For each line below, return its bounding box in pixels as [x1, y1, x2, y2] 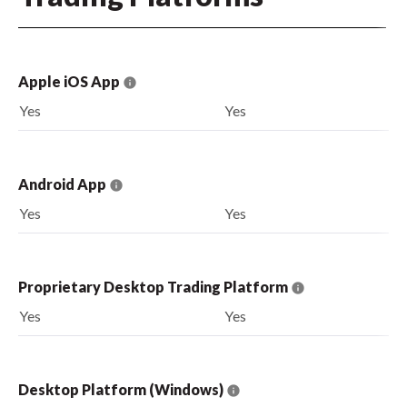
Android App [18, 174, 109, 193]
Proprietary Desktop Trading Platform [18, 277, 291, 295]
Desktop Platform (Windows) [18, 380, 226, 398]
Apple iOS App [18, 72, 123, 90]
